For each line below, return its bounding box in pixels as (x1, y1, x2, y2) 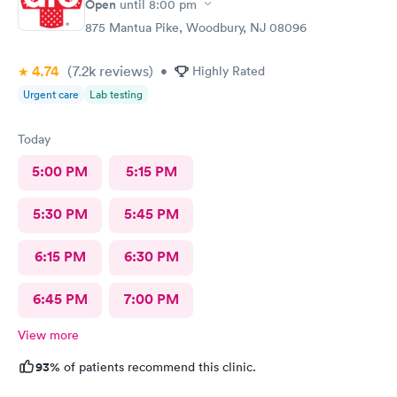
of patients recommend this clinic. (60, 358, 256, 375)
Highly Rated (192, 62, 265, 79)
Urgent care (23, 86, 79, 102)
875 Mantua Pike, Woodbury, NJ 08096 (85, 19, 307, 35)
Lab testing (90, 86, 143, 102)
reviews (96, 61, 149, 80)
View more (18, 326, 79, 343)
